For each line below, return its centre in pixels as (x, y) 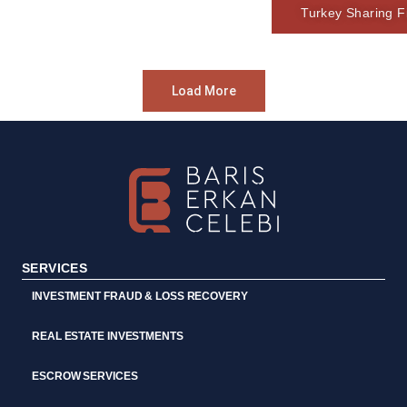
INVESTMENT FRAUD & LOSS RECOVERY (140, 297)
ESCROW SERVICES (85, 377)
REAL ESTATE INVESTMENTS (108, 337)
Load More (203, 91)
